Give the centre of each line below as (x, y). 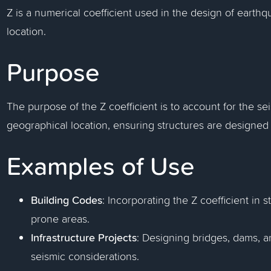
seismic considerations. (85, 256)
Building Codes (67, 200)
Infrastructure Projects (84, 237)
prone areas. (60, 219)
